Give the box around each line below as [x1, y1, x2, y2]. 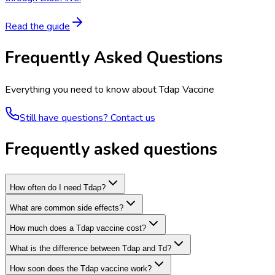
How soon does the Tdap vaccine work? [10, 264, 152, 274]
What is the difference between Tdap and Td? [10, 244, 171, 254]
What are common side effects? [10, 203, 123, 213]
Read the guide [5, 19, 70, 33]
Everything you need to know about [5, 82, 159, 96]
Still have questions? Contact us [20, 110, 155, 125]
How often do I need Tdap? [10, 183, 106, 193]
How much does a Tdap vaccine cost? [10, 223, 146, 233]
